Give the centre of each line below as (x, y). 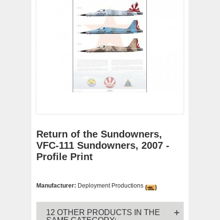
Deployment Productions (110, 185)
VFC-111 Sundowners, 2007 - (103, 145)
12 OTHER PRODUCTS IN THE (103, 212)
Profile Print (65, 157)
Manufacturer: (57, 185)
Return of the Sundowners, (99, 134)
